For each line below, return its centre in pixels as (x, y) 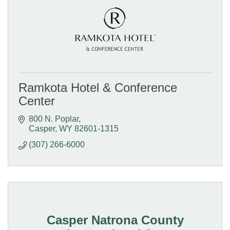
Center (37, 101)
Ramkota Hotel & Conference (98, 88)
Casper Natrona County (115, 220)
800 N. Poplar (54, 119)
